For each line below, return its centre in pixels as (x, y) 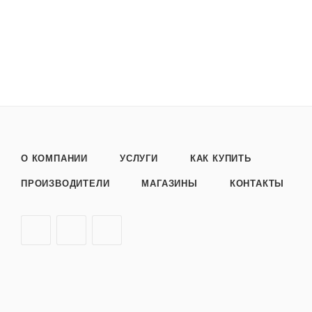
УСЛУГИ (139, 159)
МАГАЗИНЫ (170, 184)
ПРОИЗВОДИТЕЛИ (65, 184)
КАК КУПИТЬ (220, 159)
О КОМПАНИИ (54, 159)
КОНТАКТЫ (257, 184)
